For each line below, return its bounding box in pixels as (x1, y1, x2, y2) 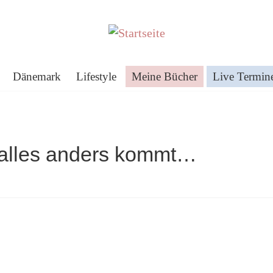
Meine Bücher (132, 70, 197, 83)
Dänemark (13, 70, 61, 83)
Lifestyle (76, 70, 116, 83)
